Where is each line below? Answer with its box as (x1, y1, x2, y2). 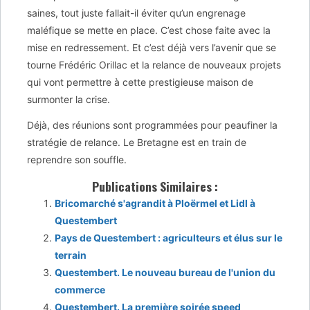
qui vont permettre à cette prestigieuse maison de (27, 75, 253, 88)
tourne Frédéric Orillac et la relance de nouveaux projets (27, 58, 281, 71)
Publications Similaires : (92, 177, 218, 196)
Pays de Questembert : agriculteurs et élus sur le (55, 232, 282, 244)
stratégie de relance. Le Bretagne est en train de (27, 136, 246, 149)
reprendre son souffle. (27, 154, 127, 166)
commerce (55, 284, 105, 296)
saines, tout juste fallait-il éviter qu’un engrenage (27, 6, 246, 19)
